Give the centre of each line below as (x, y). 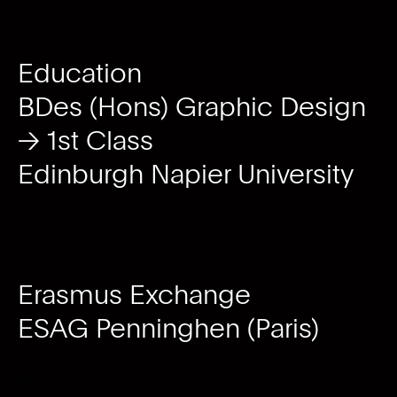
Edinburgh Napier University (186, 173)
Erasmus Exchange (134, 294)
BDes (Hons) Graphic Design (191, 106)
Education (79, 72)
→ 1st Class (85, 140)
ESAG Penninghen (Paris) (168, 327)
